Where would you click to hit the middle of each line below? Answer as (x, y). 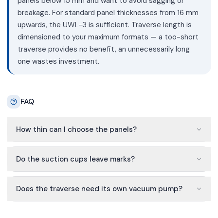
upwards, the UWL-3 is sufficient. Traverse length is (104, 25)
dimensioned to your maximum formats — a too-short (108, 37)
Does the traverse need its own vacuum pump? (99, 189)
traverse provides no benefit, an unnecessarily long (103, 49)
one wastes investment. (58, 61)
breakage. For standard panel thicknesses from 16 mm (108, 12)
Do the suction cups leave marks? (75, 159)
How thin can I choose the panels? (76, 130)
